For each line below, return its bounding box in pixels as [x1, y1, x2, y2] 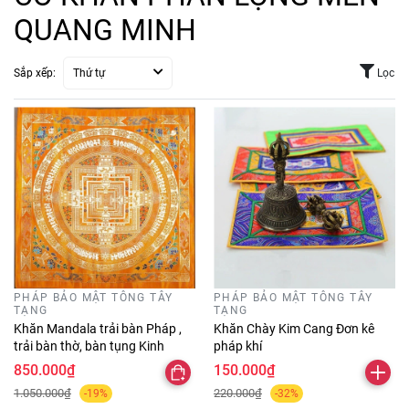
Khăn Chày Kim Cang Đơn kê [214, 321, 374, 337]
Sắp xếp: [14, 67, 56, 80]
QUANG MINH [14, 13, 196, 48]
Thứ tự [73, 67, 105, 80]
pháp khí [214, 339, 262, 354]
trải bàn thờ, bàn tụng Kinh [14, 339, 167, 354]
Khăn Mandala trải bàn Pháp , [14, 321, 182, 337]
